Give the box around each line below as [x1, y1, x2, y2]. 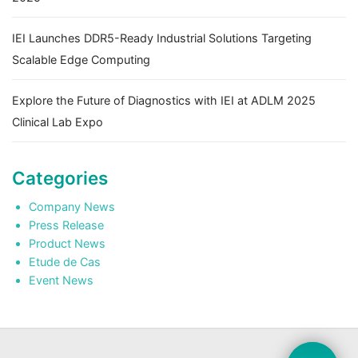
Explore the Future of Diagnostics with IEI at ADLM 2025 [12, 93, 316, 107]
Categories [12, 166, 108, 189]
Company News [28, 199, 115, 213]
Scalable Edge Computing [12, 52, 150, 66]
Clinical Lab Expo [12, 114, 103, 129]
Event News [28, 272, 93, 287]
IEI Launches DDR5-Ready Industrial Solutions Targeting [12, 30, 312, 45]
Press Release [28, 217, 104, 232]
